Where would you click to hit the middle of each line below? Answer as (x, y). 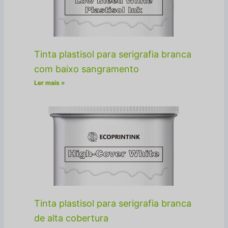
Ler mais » (50, 82)
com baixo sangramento (87, 69)
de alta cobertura (72, 218)
